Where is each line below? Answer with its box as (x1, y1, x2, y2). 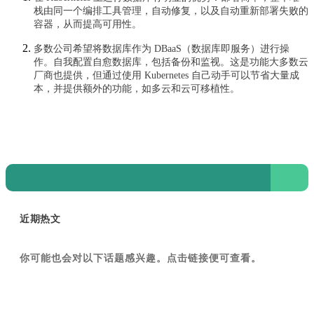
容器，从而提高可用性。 (34, 18, 142, 29)
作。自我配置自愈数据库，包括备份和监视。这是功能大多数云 (34, 56, 308, 67)
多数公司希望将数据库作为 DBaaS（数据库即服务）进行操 (34, 43, 289, 54)
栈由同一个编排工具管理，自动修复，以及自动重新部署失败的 (34, 5, 308, 16)
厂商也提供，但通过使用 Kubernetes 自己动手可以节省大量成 (34, 69, 299, 81)
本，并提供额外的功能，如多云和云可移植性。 (34, 83, 240, 94)
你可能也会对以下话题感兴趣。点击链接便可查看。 (20, 252, 261, 264)
